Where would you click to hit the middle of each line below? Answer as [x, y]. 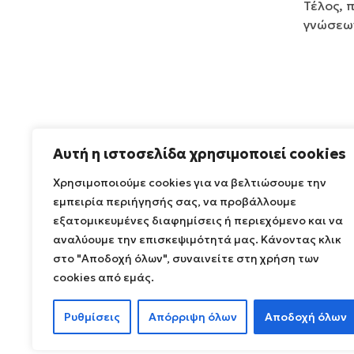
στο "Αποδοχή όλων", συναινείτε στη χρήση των [186, 258]
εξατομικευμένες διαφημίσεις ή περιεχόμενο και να [198, 220]
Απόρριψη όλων [192, 317]
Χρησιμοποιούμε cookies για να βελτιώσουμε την [190, 183]
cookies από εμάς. [104, 277]
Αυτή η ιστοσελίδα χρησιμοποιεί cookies [200, 154]
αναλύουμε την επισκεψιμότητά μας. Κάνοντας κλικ [197, 239]
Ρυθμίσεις [92, 317]
